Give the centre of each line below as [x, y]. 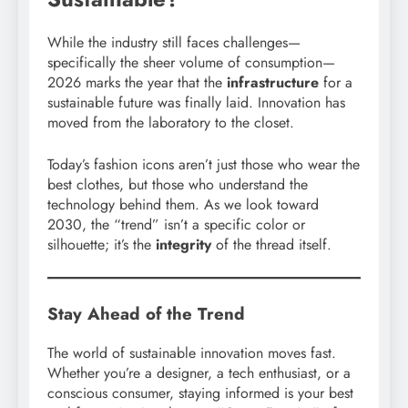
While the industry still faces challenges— [174, 43]
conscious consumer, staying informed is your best [200, 393]
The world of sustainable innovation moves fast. [192, 353]
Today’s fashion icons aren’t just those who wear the [204, 165]
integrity [184, 245]
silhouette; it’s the [102, 245]
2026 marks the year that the [137, 83]
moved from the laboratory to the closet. [171, 123]
